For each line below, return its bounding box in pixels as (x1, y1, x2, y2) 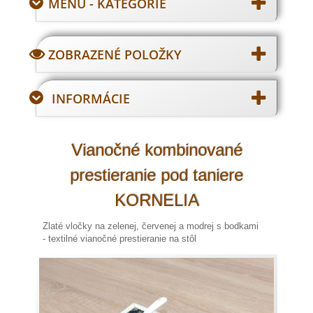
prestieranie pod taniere (70, 166, 243, 184)
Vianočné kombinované (71, 140, 242, 159)
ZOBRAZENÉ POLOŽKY (48, 46, 182, 63)
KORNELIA (114, 191, 199, 210)
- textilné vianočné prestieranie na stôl (43, 233, 196, 244)
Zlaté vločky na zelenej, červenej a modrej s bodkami (43, 221, 259, 231)
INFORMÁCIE (52, 90, 130, 107)
